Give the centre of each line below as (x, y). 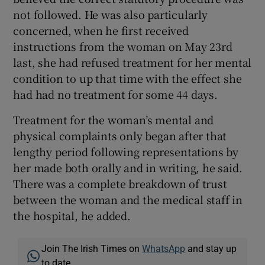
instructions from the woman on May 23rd (123, 46)
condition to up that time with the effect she (127, 78)
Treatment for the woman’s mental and (114, 119)
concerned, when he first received (101, 30)
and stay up (211, 248)
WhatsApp (164, 248)
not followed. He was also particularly (110, 14)
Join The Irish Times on (92, 248)
